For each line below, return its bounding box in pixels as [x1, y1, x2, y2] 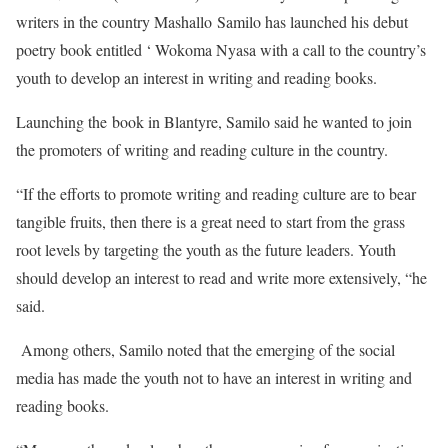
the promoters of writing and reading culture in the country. [16, 138, 388, 160]
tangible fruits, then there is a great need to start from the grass [16, 210, 405, 232]
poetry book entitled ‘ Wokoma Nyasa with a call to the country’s [16, 38, 426, 60]
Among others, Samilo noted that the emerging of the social [16, 338, 395, 360]
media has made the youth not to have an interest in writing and [16, 366, 412, 388]
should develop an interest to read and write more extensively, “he [16, 266, 427, 288]
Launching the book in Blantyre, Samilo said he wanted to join [16, 110, 412, 132]
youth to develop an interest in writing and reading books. [16, 66, 377, 88]
